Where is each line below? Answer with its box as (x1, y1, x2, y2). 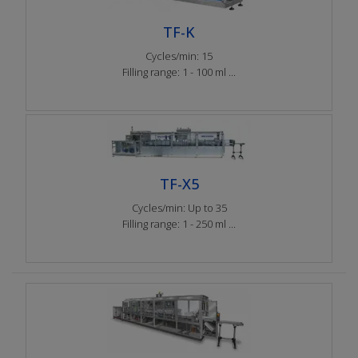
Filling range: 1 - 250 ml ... (122, 217, 236, 231)
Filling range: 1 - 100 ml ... (122, 65, 236, 79)
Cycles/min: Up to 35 (131, 201, 227, 215)
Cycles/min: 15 (145, 49, 213, 63)
